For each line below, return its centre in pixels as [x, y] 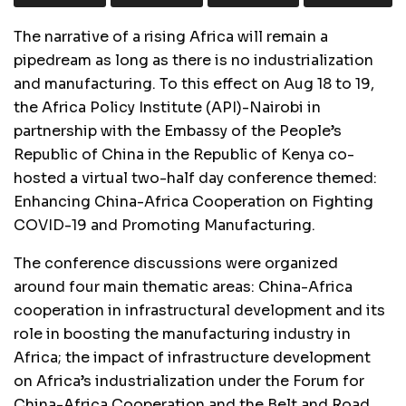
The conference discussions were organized [176, 263]
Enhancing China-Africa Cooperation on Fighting [193, 201]
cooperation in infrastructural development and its [199, 310]
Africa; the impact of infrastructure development [192, 357]
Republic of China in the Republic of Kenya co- [184, 154]
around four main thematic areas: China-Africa [183, 286]
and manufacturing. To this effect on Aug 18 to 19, [194, 83]
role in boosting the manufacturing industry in [182, 333]
